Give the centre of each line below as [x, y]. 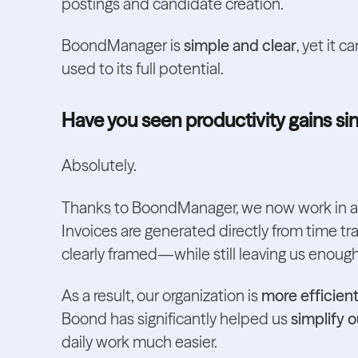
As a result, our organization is [161, 296]
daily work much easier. [139, 342]
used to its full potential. [142, 69]
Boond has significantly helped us [176, 319]
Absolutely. [99, 166]
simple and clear [240, 46]
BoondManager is [122, 46]
